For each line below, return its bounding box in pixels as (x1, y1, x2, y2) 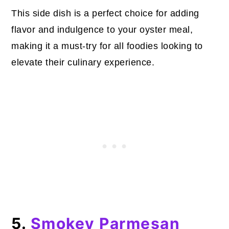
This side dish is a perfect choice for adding (11, 8, 199, 18)
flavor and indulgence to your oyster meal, (11, 24, 193, 35)
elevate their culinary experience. (11, 57, 155, 67)
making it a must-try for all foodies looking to (11, 40, 203, 51)
